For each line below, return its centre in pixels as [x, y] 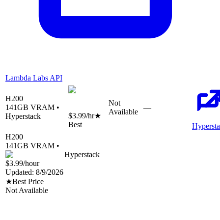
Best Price [28, 182]
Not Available [27, 191]
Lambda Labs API [34, 78]
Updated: [21, 172]
